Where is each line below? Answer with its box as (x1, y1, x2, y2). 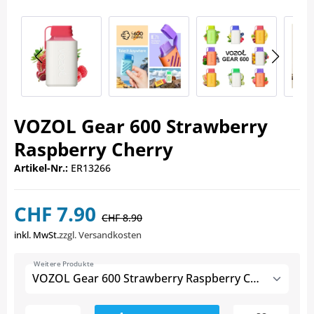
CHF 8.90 (102, 211, 142, 225)
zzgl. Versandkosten (59, 228, 142, 242)
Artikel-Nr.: (14, 161, 68, 175)
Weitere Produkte (34, 259, 95, 269)
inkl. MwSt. (14, 228, 59, 242)
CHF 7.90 (14, 200, 96, 228)
